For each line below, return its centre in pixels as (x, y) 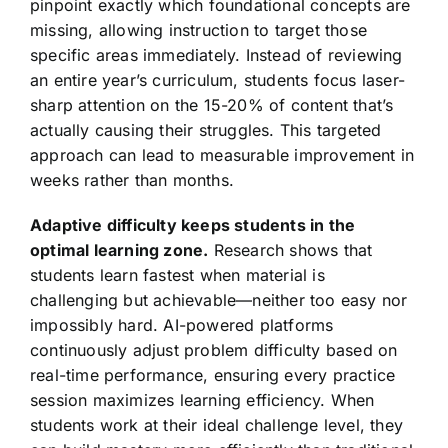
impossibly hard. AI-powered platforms (181, 324)
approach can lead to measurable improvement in (222, 154)
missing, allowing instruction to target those (198, 29)
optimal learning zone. (119, 249)
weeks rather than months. (131, 179)
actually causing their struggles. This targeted (205, 129)
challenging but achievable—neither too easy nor (218, 299)
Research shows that (290, 249)
